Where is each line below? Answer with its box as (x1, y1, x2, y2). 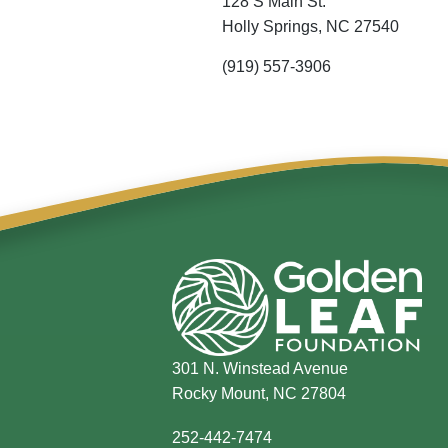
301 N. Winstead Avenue (172, 359, 348, 377)
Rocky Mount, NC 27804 (172, 384, 346, 402)
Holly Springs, (222, 18, 326, 36)
